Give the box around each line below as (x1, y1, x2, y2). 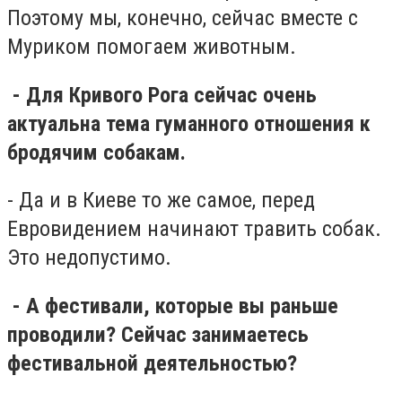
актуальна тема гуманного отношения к (7, 110, 371, 136)
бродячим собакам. (7, 139, 186, 165)
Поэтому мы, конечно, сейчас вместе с (7, 5, 358, 31)
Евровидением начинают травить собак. (7, 216, 381, 242)
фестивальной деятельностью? (7, 350, 297, 376)
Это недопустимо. (7, 245, 171, 271)
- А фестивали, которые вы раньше (7, 293, 338, 319)
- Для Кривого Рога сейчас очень (7, 82, 317, 108)
